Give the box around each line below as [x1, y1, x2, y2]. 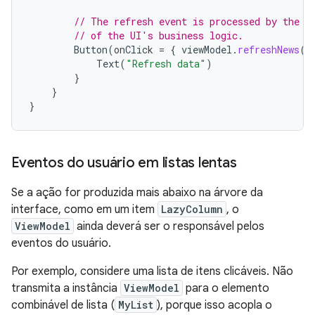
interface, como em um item [11, 202, 157, 217]
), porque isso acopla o [157, 298, 272, 313]
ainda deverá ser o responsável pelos [74, 219, 264, 234]
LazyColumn [161, 202, 223, 217]
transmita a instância [11, 281, 120, 296]
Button [74, 43, 108, 57]
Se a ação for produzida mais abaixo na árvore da [11, 186, 263, 200]
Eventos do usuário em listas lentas [11, 154, 237, 172]
